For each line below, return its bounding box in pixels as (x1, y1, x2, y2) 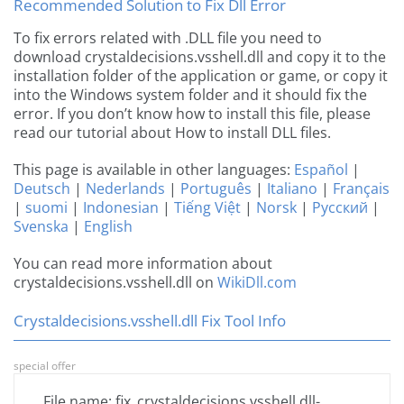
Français (333, 179, 390, 199)
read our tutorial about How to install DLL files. (14, 123, 331, 143)
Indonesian (83, 197, 159, 218)
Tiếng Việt (174, 197, 241, 218)
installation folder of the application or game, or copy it (14, 66, 388, 87)
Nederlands (86, 179, 165, 199)
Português (180, 179, 252, 199)
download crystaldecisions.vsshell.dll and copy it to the (14, 47, 386, 68)
